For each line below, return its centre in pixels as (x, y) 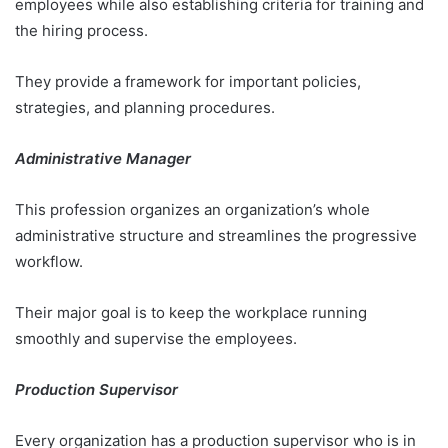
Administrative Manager (103, 158)
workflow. (51, 261)
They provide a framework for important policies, (188, 81)
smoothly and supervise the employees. (158, 338)
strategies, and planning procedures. (147, 107)
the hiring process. (83, 30)
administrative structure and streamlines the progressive (216, 235)
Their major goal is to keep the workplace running (191, 312)
